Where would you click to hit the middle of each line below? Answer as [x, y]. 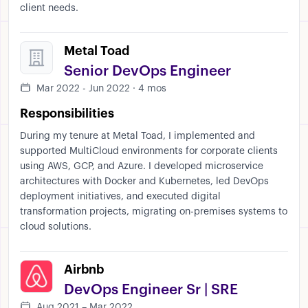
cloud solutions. [56, 227]
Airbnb [84, 270]
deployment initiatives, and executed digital [120, 197]
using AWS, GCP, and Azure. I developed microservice [142, 167]
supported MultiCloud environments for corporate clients [149, 152]
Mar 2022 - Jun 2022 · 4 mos [101, 89]
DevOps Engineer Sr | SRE [151, 290]
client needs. [49, 9]
